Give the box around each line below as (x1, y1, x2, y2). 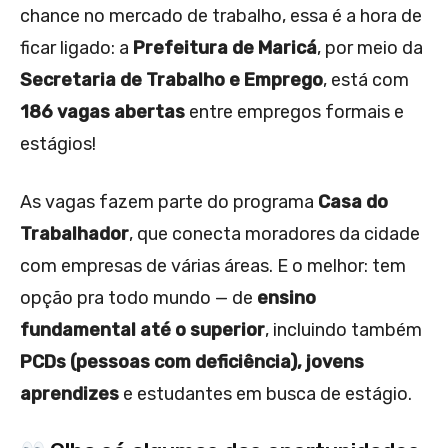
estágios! (20, 133, 96, 156)
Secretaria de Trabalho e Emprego (20, 69, 323, 92)
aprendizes (20, 383, 119, 406)
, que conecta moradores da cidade (129, 223, 420, 246)
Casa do (318, 191, 388, 214)
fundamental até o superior (20, 319, 265, 342)
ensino (257, 287, 316, 310)
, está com (323, 69, 409, 92)
